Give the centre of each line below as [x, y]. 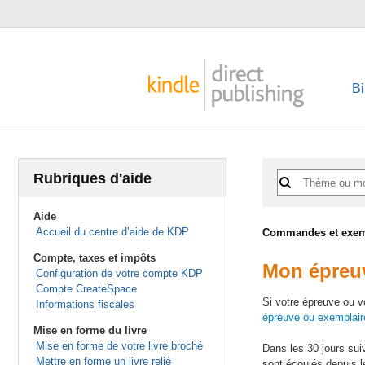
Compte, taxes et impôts [95, 258]
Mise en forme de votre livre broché [119, 346]
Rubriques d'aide [92, 178]
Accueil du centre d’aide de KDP [112, 232]
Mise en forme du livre [90, 330]
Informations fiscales [85, 304]
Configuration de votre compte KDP [119, 273]
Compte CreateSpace [86, 289]
